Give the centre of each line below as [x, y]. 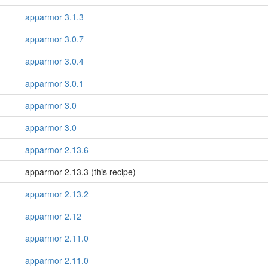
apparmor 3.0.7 [54, 39]
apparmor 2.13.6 [57, 150]
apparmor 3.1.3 [54, 17]
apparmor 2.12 [53, 216]
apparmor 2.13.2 [57, 194]
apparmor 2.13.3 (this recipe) [80, 172]
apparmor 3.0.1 [54, 83]
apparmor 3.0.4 [54, 61]
